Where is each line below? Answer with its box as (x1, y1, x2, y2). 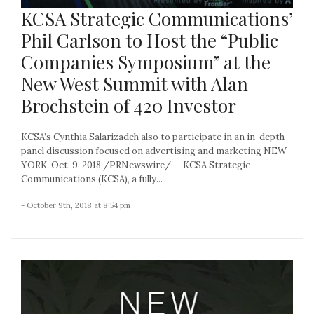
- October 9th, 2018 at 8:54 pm (21, 200, 130, 210)
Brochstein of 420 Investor (21, 93, 236, 118)
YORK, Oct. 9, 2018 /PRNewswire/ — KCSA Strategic (21, 158, 250, 171)
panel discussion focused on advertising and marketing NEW (21, 144, 287, 157)
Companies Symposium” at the (21, 49, 271, 74)
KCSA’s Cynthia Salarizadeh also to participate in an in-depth (21, 130, 285, 143)
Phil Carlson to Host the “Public (21, 27, 278, 53)
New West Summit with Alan (21, 71, 248, 96)
